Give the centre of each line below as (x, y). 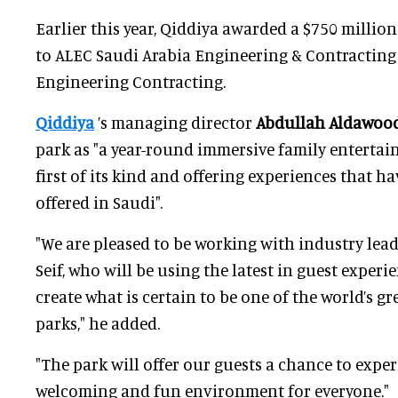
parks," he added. (98, 323)
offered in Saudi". (99, 203)
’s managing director (175, 123)
